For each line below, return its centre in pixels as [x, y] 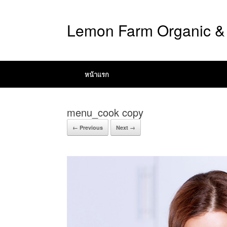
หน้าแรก [97, 74]
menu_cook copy [105, 112]
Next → [126, 127]
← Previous [88, 127]
